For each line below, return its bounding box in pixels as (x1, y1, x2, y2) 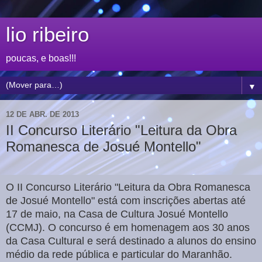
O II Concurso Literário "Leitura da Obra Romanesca (6, 181, 250, 193)
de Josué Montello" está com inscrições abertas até (6, 194, 246, 206)
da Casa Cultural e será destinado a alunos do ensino (6, 235, 256, 247)
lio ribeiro (6, 23, 89, 46)
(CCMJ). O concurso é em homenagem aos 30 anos (6, 221, 250, 233)
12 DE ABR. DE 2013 (6, 109, 79, 119)
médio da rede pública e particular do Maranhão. (6, 248, 232, 260)
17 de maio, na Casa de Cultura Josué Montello (6, 208, 228, 220)
